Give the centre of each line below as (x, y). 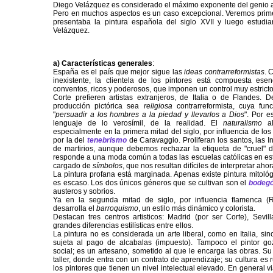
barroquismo (116, 209)
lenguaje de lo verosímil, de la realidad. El (138, 123)
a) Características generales (103, 64)
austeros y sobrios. (84, 192)
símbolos (107, 166)
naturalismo (245, 123)
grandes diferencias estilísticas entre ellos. (123, 226)
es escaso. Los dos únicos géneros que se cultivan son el (150, 183)
